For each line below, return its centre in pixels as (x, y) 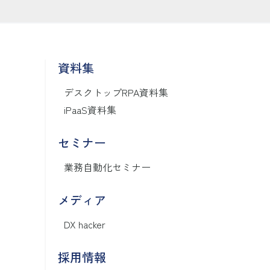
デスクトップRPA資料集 (116, 92)
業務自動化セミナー (107, 167)
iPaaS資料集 (90, 110)
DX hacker (85, 224)
